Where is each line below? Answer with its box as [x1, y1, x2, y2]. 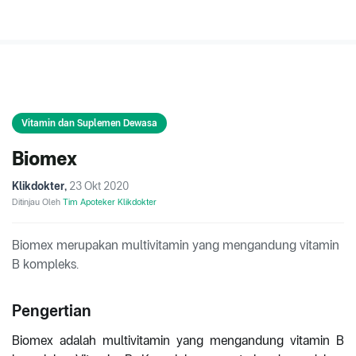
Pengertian [12, 301, 91, 321]
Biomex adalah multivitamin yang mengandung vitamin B [12, 333, 344, 349]
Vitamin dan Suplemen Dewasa [21, 118, 157, 130]
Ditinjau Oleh [12, 196, 63, 208]
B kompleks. [12, 257, 79, 273]
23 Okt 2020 [69, 180, 129, 193]
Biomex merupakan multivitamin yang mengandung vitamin [12, 238, 339, 253]
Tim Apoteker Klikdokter [63, 196, 157, 208]
